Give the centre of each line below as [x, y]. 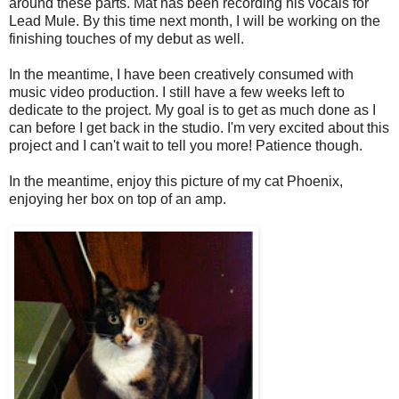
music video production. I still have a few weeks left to [177, 92]
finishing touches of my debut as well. [128, 38]
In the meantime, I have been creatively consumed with [181, 74]
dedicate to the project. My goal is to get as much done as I [192, 110]
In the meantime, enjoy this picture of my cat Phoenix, [176, 181]
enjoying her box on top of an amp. [118, 199]
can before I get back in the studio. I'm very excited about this [199, 127]
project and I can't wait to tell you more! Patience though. [187, 145]
